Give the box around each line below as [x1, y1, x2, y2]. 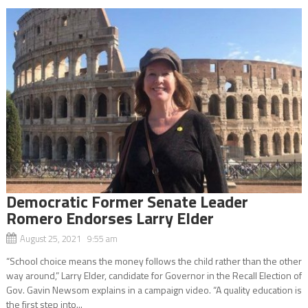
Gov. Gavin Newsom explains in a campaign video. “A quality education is [5, 282, 302, 297]
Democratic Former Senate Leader [5, 188, 248, 214]
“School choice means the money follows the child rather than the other [5, 253, 302, 268]
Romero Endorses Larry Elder [5, 205, 214, 230]
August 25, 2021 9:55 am [19, 231, 118, 245]
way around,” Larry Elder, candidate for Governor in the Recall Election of [5, 267, 302, 283]
